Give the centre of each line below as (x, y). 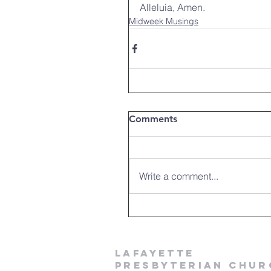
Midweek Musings (164, 21)
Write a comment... (179, 176)
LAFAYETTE (155, 253)
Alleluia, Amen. (172, 7)
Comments (153, 119)
